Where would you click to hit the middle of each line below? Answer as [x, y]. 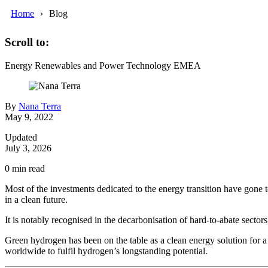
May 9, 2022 [29, 117]
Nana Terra [40, 106]
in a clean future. [36, 200]
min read [27, 169]
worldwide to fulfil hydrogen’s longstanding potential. [106, 251]
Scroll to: [27, 42]
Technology [149, 66]
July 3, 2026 [28, 148]
